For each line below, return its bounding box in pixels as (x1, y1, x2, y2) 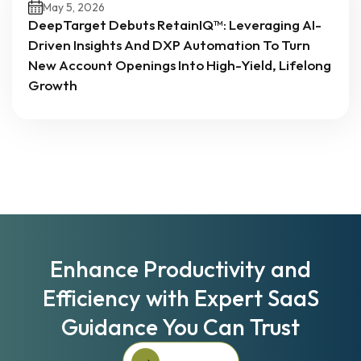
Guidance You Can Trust (61, 313, 300, 341)
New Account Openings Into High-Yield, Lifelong (28, 56, 331, 73)
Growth (28, 77, 77, 93)
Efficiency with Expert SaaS (42, 284, 319, 312)
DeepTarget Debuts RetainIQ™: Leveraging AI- (28, 16, 322, 33)
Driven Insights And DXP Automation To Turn (28, 36, 310, 53)
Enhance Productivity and (50, 255, 311, 283)
